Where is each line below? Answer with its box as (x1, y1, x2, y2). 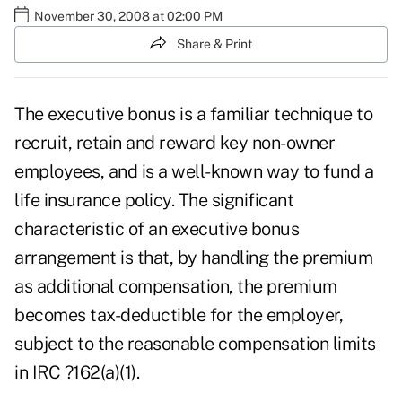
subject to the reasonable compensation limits (14, 333, 376, 355)
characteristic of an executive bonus (14, 218, 299, 240)
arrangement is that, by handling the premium (14, 247, 372, 269)
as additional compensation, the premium (14, 275, 337, 298)
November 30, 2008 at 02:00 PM (34, 8, 223, 23)
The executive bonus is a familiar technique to (14, 103, 372, 126)
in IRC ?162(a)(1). (14, 362, 139, 384)
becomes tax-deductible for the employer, (14, 304, 343, 327)
